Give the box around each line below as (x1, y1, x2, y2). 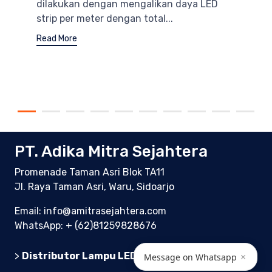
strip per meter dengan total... (36, 13, 173, 25)
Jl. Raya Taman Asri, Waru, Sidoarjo (15, 180, 174, 192)
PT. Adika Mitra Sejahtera (15, 142, 208, 161)
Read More (36, 33, 77, 44)
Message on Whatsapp (144, 251, 237, 263)
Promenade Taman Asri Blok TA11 (15, 166, 165, 178)
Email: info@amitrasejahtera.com (15, 205, 166, 217)
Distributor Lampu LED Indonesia (22, 250, 189, 262)
